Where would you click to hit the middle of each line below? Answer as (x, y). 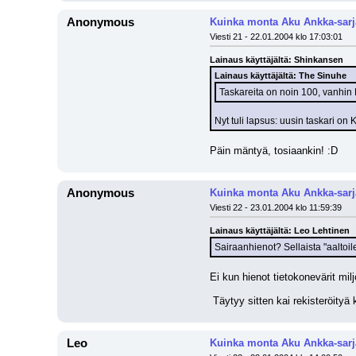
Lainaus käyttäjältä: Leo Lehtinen (280, 230)
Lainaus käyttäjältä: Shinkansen (277, 60)
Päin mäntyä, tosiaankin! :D (274, 151)
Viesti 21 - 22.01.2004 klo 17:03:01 (276, 37)
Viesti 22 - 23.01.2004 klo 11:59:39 (276, 207)
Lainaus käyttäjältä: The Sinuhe (281, 75)
